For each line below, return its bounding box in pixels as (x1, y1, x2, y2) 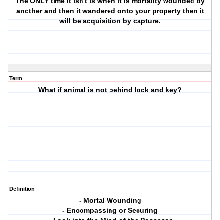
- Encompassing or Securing (62, 206, 158, 215)
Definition (9, 186, 35, 192)
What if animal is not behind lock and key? (38, 86, 182, 94)
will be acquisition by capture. (59, 17, 161, 25)
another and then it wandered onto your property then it (16, 7, 204, 15)
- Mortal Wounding (79, 196, 141, 205)
